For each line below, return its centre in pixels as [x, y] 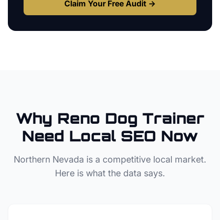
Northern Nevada [49, 159]
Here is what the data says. [110, 173]
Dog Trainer [155, 118]
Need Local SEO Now [110, 136]
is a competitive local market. [145, 159]
